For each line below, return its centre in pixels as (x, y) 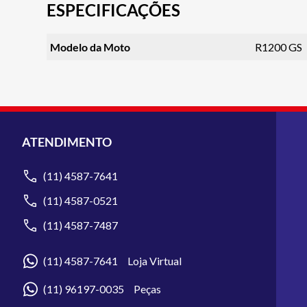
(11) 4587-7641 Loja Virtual (112, 261)
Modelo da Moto (90, 47)
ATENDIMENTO (67, 142)
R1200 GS (279, 47)
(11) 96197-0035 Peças (102, 289)
